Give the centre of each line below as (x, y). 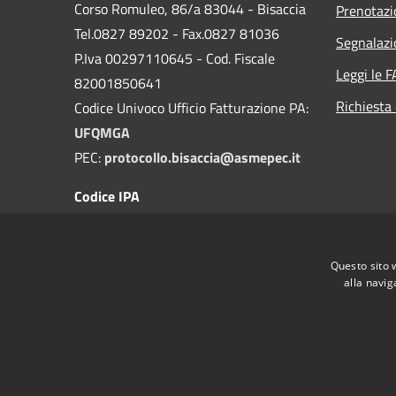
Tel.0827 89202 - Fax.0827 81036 (177, 33)
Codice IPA (107, 196)
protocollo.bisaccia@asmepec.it (202, 157)
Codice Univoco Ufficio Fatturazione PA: (191, 107)
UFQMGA (102, 132)
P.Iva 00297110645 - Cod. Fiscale (175, 58)
